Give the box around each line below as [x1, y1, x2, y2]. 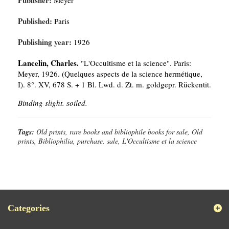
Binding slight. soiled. [18, 98, 87, 108]
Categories [8, 203, 50, 213]
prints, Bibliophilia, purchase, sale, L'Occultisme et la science [18, 136, 197, 146]
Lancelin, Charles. [18, 57, 79, 68]
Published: [18, 15, 52, 27]
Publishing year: [18, 36, 72, 48]
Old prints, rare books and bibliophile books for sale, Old [36, 127, 202, 136]
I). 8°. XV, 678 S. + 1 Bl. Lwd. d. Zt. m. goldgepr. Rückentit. [18, 79, 211, 89]
